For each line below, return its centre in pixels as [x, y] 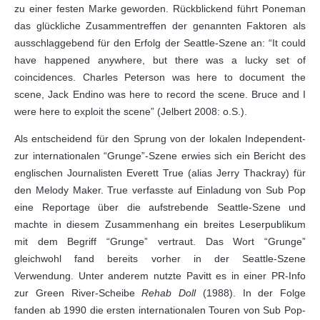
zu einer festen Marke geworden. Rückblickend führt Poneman [160, 9]
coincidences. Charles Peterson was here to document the [160, 77]
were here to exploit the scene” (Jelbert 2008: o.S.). [131, 111]
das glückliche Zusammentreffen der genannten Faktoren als [160, 26]
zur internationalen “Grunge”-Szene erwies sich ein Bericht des [160, 156]
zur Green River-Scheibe [78, 293]
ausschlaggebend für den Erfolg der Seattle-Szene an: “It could [160, 43]
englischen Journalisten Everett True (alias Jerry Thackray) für [160, 173]
